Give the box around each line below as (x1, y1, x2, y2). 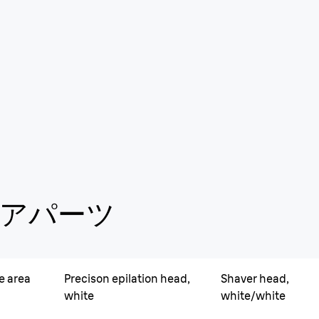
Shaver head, (221, 271, 290, 286)
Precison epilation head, (63, 271, 190, 286)
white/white (221, 288, 286, 303)
